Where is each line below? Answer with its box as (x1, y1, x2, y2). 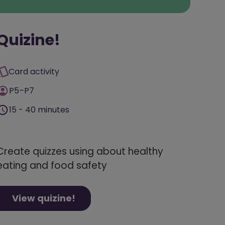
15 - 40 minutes (9, 103, 69, 116)
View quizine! (12, 191, 75, 204)
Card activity (9, 65, 59, 77)
